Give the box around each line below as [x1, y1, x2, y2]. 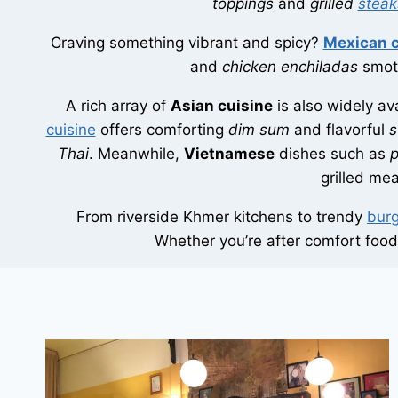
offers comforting [95, 121, 228, 139]
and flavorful [289, 121, 389, 139]
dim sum [227, 121, 290, 139]
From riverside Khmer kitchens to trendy [76, 208, 367, 227]
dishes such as [274, 145, 390, 163]
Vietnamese [183, 145, 275, 163]
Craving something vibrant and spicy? [50, 34, 323, 52]
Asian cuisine [170, 97, 273, 115]
